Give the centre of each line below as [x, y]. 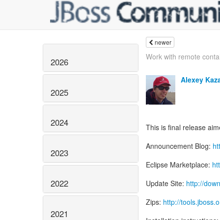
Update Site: [166, 183]
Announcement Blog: [179, 146]
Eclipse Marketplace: [179, 165]
